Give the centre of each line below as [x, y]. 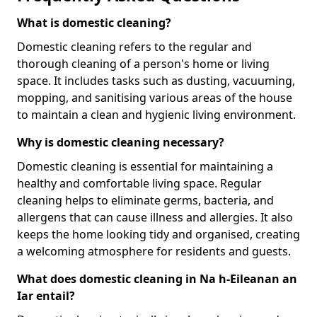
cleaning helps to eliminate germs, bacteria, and [145, 200]
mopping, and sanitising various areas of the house [155, 97]
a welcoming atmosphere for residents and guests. [154, 251]
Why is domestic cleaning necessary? [121, 142]
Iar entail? [46, 295]
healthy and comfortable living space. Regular [139, 183]
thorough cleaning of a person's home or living [143, 63]
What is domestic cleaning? [94, 22]
